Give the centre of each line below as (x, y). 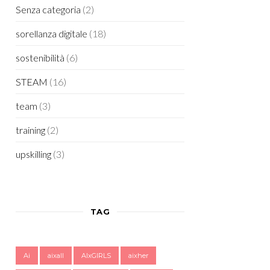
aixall (56, 255)
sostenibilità (40, 57)
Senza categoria (48, 9)
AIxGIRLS (96, 255)
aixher (138, 255)
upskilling (33, 154)
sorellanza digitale (52, 33)
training (30, 130)
